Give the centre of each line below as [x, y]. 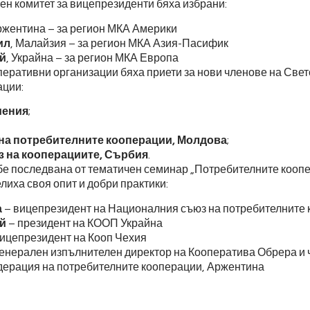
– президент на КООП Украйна [84, 223]
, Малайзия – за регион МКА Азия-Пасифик [119, 43]
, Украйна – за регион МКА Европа [92, 58]
